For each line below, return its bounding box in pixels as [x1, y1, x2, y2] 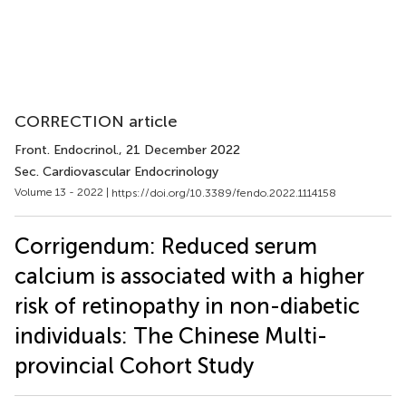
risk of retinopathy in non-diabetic [14, 292, 360, 319]
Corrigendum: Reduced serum [14, 232, 317, 259]
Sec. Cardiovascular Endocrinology [14, 164, 218, 179]
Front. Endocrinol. [14, 142, 119, 158]
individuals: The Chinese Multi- [14, 322, 327, 349]
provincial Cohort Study [14, 352, 254, 379]
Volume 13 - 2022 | [14, 186, 111, 198]
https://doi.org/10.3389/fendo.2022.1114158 [111, 186, 336, 199]
